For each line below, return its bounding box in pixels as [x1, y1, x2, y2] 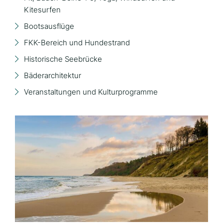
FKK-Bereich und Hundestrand [24, 37, 130, 47]
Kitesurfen [24, 4, 61, 14]
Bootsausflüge [24, 21, 74, 31]
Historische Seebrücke [24, 54, 102, 64]
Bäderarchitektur [24, 70, 81, 80]
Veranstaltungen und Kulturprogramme [24, 87, 158, 97]
